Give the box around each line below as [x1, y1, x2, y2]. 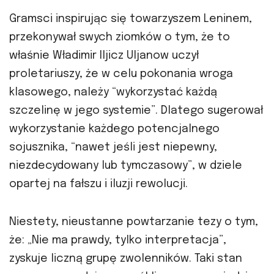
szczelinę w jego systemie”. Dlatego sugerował [9, 105, 263, 116]
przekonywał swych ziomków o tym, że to [9, 31, 230, 43]
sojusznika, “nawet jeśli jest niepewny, [9, 141, 217, 153]
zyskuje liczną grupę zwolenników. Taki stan [9, 253, 242, 264]
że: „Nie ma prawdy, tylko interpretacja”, [9, 234, 226, 246]
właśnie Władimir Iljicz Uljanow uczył [9, 50, 199, 61]
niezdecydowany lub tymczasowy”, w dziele [9, 160, 242, 171]
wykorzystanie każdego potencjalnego [9, 123, 220, 135]
